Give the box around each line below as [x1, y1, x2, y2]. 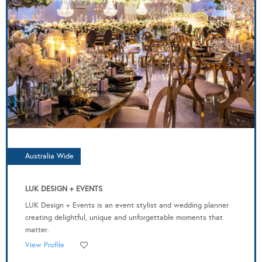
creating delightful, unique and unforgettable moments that [25, 212, 223, 222]
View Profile [25, 240, 64, 250]
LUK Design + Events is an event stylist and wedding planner [25, 200, 229, 210]
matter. [25, 225, 49, 235]
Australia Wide [25, 151, 74, 161]
